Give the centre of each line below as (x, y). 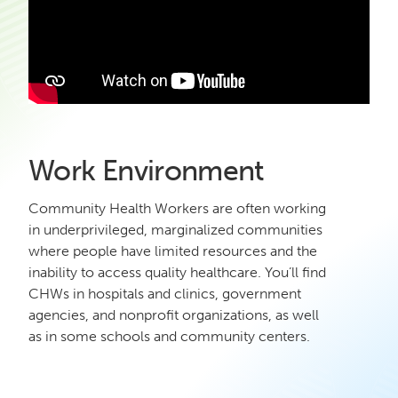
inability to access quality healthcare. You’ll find (177, 272)
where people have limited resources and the (173, 251)
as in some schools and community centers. (169, 336)
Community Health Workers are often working (177, 208)
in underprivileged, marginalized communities (175, 229)
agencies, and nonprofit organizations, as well (174, 314)
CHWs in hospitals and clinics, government (165, 293)
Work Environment (146, 170)
